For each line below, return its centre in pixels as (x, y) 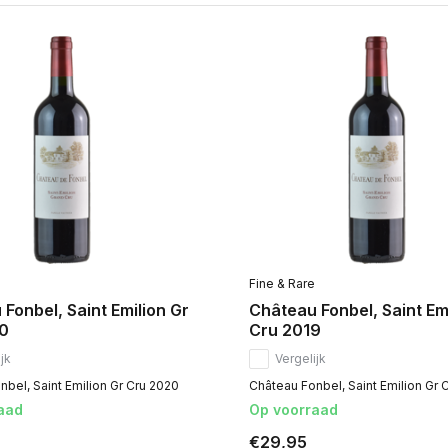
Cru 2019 (284, 330)
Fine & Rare (281, 284)
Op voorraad (293, 410)
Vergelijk (300, 359)
